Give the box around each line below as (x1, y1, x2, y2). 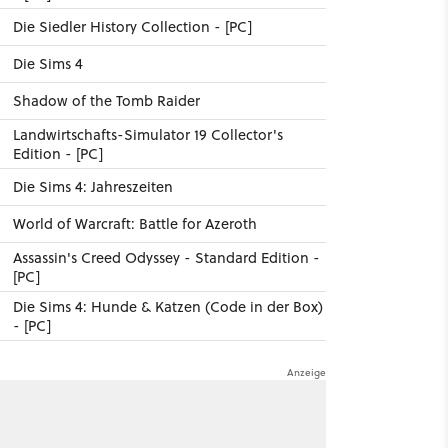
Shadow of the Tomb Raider (12, 90, 200, 111)
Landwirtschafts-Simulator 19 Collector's (12, 124, 283, 145)
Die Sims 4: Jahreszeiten (12, 176, 173, 197)
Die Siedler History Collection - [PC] (12, 16, 252, 37)
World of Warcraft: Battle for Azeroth (12, 213, 257, 234)
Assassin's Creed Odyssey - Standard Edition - (12, 247, 320, 268)
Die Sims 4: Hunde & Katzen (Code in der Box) (12, 296, 323, 317)
